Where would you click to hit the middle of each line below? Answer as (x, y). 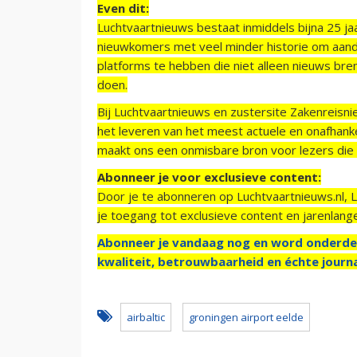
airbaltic (146, 317)
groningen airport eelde (246, 317)
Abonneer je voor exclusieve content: (209, 177)
